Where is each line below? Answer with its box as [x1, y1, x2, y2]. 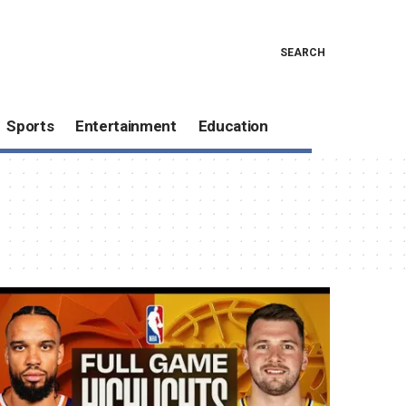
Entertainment [75, 117, 177, 136]
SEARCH [279, 45, 325, 59]
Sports [6, 117, 54, 136]
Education [198, 117, 268, 136]
